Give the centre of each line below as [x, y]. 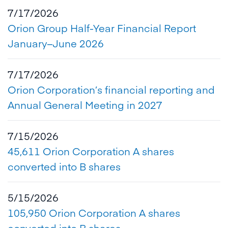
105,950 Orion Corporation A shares [94, 212]
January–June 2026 [56, 43]
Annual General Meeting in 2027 [85, 105]
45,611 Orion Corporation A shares [91, 151]
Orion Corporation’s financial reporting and [111, 89]
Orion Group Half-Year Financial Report [102, 28]
